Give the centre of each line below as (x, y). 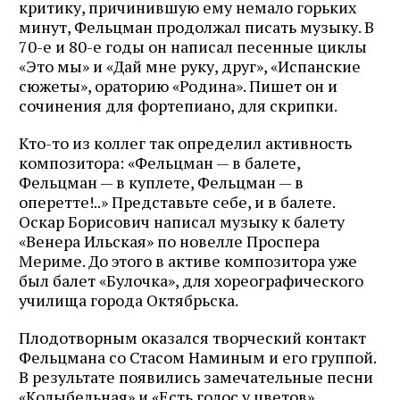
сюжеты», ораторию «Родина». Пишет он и (178, 85)
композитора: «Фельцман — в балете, (159, 162)
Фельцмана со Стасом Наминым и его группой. (197, 357)
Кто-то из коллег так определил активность (185, 142)
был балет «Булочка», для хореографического (191, 280)
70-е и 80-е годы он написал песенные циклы (193, 46)
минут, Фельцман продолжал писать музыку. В (196, 26)
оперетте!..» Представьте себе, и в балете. (177, 201)
